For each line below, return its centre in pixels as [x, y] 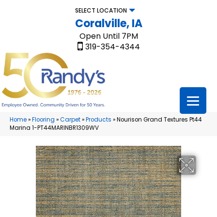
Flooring [43, 120]
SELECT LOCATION [101, 10]
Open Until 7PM [108, 36]
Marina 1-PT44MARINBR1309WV [54, 128]
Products [99, 120]
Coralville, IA [108, 23]
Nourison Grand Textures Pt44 [159, 120]
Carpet [70, 120]
